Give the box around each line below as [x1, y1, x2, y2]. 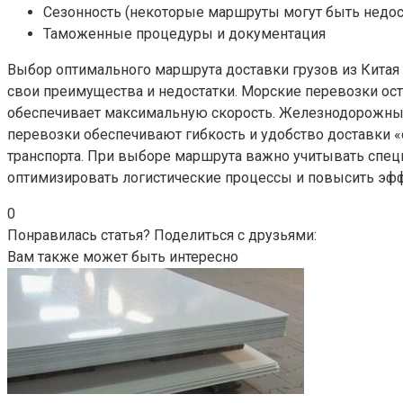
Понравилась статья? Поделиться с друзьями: [7, 226, 317, 244]
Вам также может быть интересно [7, 247, 238, 265]
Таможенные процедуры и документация [43, 24, 326, 42]
